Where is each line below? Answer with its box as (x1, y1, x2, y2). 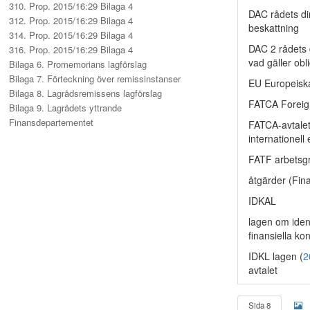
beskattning (248, 21, 299, 35)
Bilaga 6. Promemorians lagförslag (9, 57, 147, 71)
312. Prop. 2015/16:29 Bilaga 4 (9, 14, 133, 27)
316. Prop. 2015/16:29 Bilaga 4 (9, 43, 133, 56)
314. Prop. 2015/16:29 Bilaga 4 (9, 28, 133, 42)
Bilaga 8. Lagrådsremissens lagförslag (9, 86, 162, 100)
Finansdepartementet (9, 116, 93, 129)
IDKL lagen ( (248, 249, 303, 263)
